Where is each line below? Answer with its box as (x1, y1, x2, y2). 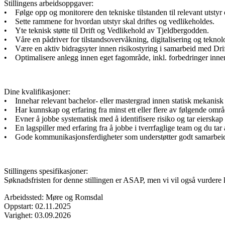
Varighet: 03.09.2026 (4, 210, 71, 219)
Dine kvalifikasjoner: (4, 87, 70, 96)
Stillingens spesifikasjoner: (4, 166, 88, 175)
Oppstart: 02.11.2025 (4, 201, 71, 210)
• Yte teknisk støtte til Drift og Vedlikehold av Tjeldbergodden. (4, 26, 211, 35)
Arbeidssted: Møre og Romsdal (4, 192, 105, 201)
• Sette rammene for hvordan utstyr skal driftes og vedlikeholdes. (4, 17, 216, 26)
